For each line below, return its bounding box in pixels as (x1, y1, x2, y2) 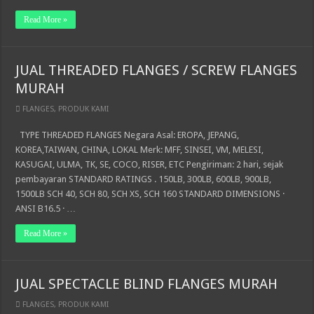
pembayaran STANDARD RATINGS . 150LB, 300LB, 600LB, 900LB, (15, 174, 272, 184)
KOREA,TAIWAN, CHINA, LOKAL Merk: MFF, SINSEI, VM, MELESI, (15, 144, 264, 155)
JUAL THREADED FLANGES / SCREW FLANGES (15, 62, 298, 78)
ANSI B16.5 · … (15, 203, 76, 214)
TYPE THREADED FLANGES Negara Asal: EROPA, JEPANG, (15, 130, 240, 140)
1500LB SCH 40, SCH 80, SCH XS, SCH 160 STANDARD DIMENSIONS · (15, 189, 285, 199)
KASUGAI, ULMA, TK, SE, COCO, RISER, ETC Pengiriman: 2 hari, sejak (15, 159, 284, 170)
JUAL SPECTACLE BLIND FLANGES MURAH (15, 275, 278, 292)
